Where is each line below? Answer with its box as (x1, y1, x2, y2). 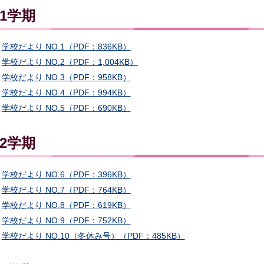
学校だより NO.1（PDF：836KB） (1, 42, 131, 52)
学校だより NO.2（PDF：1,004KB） (1, 57, 138, 67)
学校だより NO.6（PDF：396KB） (1, 169, 131, 179)
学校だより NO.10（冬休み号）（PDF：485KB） (1, 230, 185, 240)
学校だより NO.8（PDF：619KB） (1, 200, 131, 210)
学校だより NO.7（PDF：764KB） (1, 184, 131, 194)
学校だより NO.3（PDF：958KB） (1, 72, 131, 82)
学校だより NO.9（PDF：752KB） (1, 215, 131, 225)
